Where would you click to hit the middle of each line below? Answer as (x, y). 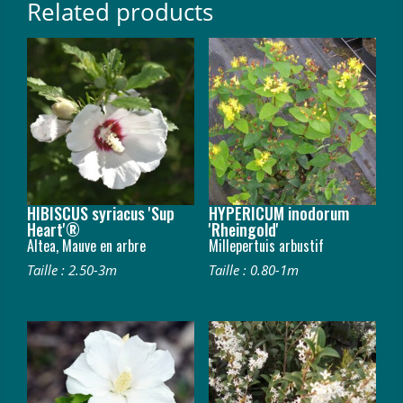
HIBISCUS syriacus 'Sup (101, 213)
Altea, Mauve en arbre (86, 245)
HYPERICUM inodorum (278, 213)
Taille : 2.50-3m (72, 269)
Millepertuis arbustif (266, 245)
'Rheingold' (243, 229)
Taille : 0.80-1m (253, 269)
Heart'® (54, 229)
